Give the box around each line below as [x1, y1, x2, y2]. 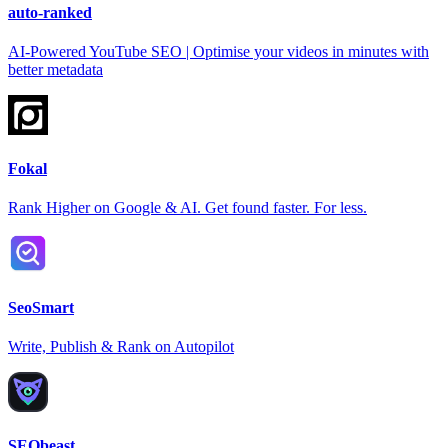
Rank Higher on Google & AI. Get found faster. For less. [8, 199, 367, 217]
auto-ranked [8, 3, 92, 21]
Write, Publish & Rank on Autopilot [8, 337, 234, 355]
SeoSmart [8, 298, 74, 316]
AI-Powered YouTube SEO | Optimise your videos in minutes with [8, 42, 429, 60]
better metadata [8, 60, 103, 78]
